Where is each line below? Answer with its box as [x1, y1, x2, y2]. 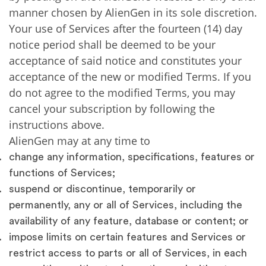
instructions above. [9, 118, 104, 132]
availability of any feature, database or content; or [9, 216, 249, 226]
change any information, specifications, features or [9, 151, 255, 162]
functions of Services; [9, 167, 115, 178]
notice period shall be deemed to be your [9, 37, 216, 52]
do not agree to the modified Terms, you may [9, 85, 235, 100]
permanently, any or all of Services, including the [9, 199, 242, 210]
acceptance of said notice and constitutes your [9, 53, 242, 68]
